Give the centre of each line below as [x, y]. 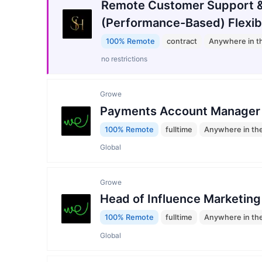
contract [182, 41]
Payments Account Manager [180, 111]
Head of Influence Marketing [180, 199]
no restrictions [124, 59]
